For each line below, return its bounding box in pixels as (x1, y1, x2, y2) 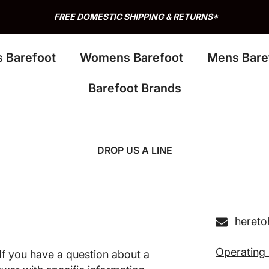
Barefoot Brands (88, 81, 181, 95)
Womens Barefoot (79, 50, 183, 65)
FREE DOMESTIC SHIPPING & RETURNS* (54, 11, 218, 22)
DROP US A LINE (97, 144, 172, 156)
